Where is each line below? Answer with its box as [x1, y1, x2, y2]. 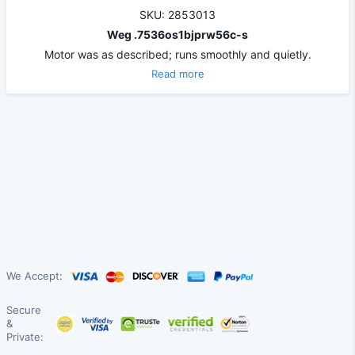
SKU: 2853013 [139, 7, 216, 21]
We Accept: [6, 269, 63, 283]
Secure [6, 303, 41, 317]
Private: [6, 330, 44, 344]
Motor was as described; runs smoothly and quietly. [44, 47, 311, 61]
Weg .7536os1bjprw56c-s [107, 27, 248, 41]
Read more [151, 67, 204, 80]
